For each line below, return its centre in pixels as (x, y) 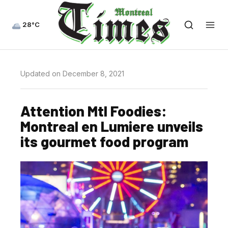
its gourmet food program (104, 141)
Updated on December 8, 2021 (72, 74)
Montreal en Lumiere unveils (112, 126)
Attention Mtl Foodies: (94, 111)
